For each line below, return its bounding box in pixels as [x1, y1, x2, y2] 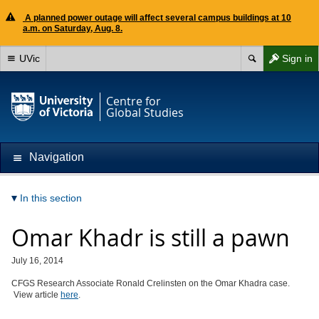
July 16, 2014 [11, 256, 63, 266]
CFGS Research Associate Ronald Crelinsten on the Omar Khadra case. [11, 278, 290, 288]
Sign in [282, 53, 313, 64]
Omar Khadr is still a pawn [11, 222, 290, 253]
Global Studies [106, 105, 184, 120]
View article [11, 290, 61, 300]
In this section [20, 192, 82, 204]
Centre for [106, 93, 161, 109]
